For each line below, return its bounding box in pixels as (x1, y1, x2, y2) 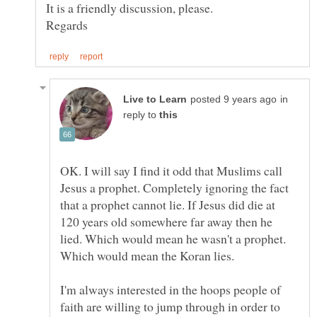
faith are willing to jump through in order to (60, 298, 280, 316)
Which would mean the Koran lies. (60, 247, 234, 265)
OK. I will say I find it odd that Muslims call (60, 162, 282, 180)
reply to (123, 110, 159, 121)
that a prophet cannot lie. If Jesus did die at (60, 196, 275, 214)
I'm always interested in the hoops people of (60, 281, 281, 299)
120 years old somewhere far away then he (60, 213, 272, 231)
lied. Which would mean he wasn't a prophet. (60, 230, 286, 248)
